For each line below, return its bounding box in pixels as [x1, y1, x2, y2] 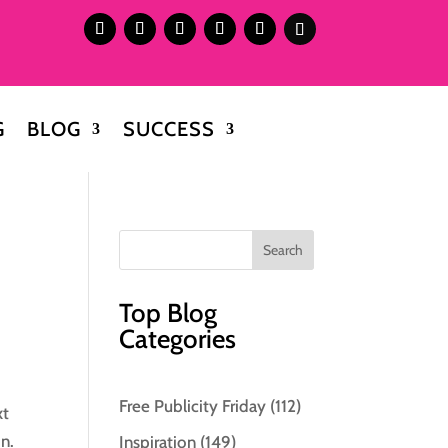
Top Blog [119, 296, 218, 329]
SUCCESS [122, 116, 215, 141]
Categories [119, 322, 237, 355]
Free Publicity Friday [119, 395, 267, 416]
